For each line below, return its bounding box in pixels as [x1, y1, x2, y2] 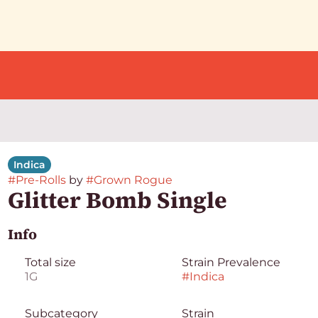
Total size [24, 256, 76, 269]
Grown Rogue [93, 173, 172, 187]
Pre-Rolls [15, 173, 66, 187]
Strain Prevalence [181, 256, 280, 269]
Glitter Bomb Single [7, 185, 227, 216]
